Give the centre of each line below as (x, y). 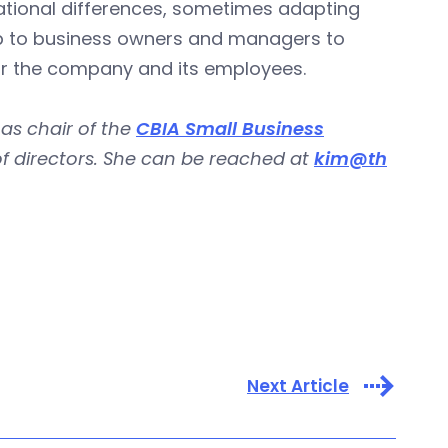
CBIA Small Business (230, 128)
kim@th (350, 158)
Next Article (298, 385)
